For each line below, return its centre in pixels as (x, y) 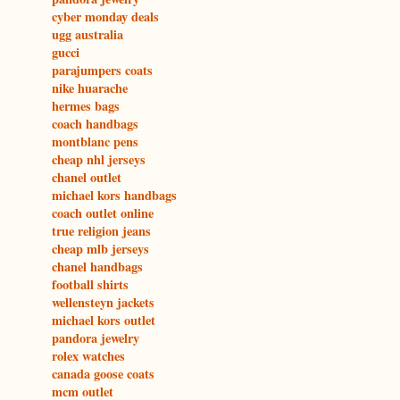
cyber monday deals (105, 17)
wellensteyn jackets (103, 303)
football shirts (90, 285)
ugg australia (87, 35)
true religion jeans (101, 231)
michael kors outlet (104, 321)
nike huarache (90, 88)
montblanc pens (95, 142)
